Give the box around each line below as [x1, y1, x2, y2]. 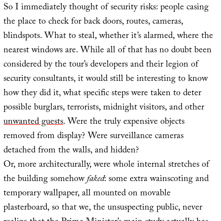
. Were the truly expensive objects [63, 115, 184, 131]
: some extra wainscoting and [104, 172, 209, 188]
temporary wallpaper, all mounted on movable [3, 186, 171, 202]
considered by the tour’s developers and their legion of [3, 58, 198, 74]
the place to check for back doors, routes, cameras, [3, 15, 183, 31]
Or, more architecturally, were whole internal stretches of [3, 158, 209, 174]
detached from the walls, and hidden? [3, 144, 139, 159]
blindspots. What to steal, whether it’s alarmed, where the [3, 29, 213, 45]
